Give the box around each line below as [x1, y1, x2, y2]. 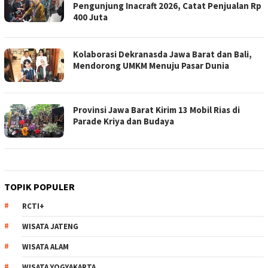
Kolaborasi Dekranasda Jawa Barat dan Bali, [73, 48, 252, 60]
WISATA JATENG [22, 221, 78, 232]
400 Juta [73, 11, 108, 23]
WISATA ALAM [22, 242, 69, 252]
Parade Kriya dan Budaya [73, 115, 174, 127]
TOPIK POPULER [4, 181, 75, 193]
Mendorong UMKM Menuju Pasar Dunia [73, 60, 229, 72]
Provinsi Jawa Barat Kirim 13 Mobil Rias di [73, 104, 240, 116]
